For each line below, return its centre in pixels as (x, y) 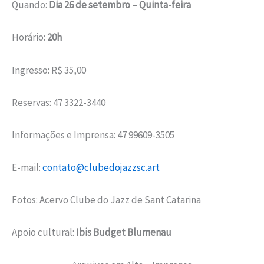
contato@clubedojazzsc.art (101, 168)
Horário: (29, 37)
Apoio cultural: (44, 232)
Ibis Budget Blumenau (124, 232)
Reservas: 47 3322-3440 (59, 102)
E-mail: (27, 168)
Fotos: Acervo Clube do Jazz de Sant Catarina (107, 200)
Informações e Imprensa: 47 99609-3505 (93, 135)
